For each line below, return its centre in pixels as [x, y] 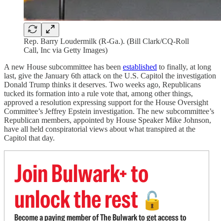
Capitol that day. [29, 138]
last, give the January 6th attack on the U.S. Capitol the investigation [110, 76]
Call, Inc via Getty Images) [66, 50]
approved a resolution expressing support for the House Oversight [106, 102]
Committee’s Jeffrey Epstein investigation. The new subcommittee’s [109, 111]
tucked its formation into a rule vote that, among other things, [98, 93]
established [140, 67]
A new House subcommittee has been [63, 67]
